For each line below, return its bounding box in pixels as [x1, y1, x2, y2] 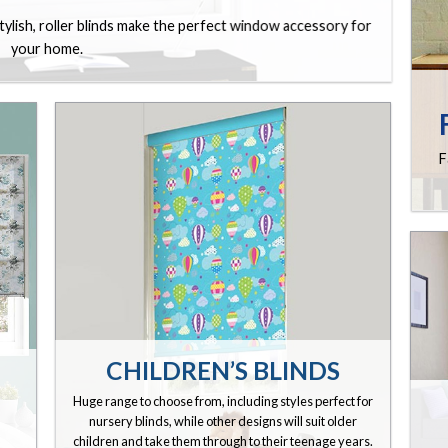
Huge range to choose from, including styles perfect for [72, 393, 373, 410]
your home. [10, 39, 83, 57]
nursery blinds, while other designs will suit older [88, 413, 357, 430]
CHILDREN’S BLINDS [105, 355, 340, 385]
